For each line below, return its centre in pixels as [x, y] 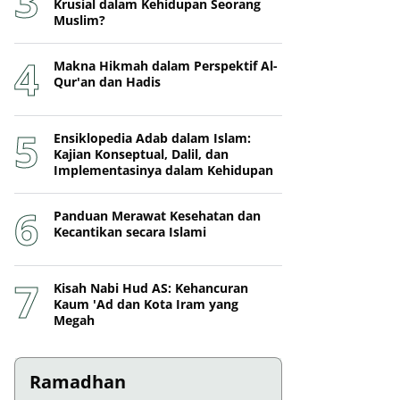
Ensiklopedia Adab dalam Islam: [152, 138]
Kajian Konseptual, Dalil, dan [141, 154]
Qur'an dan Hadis [107, 82]
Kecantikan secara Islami [130, 232]
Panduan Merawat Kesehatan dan [157, 216]
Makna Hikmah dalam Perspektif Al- [166, 66]
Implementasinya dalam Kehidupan [163, 170]
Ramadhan [78, 382]
